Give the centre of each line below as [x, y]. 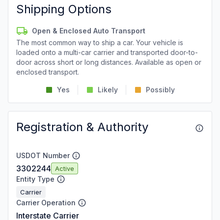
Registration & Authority [82, 127]
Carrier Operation [46, 203]
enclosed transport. [48, 72]
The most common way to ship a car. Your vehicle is [100, 42]
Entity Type [35, 179]
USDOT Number [43, 155]
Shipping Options [64, 9]
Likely [108, 90]
